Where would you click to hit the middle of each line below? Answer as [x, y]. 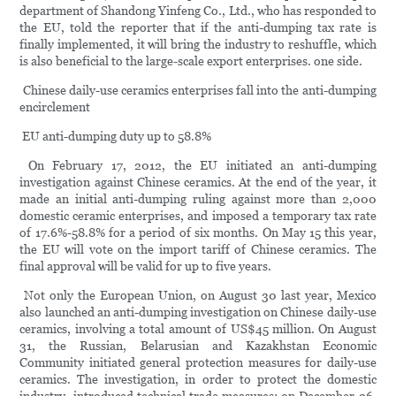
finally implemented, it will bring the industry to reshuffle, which [198, 45]
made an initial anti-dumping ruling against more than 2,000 [198, 199]
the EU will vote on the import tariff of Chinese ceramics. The [198, 250]
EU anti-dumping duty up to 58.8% [116, 137]
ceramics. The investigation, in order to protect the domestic [198, 380]
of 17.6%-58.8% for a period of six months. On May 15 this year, [198, 233]
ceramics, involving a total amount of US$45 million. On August [198, 329]
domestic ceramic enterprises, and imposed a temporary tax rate [198, 216]
